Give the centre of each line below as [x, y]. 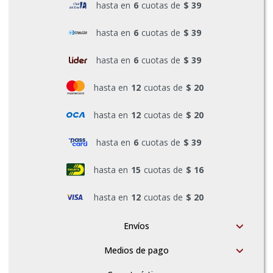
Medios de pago [136, 250]
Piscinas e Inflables [66, 66]
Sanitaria [44, 109]
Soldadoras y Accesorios [78, 151]
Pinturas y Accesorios [72, 23]
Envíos [136, 226]
